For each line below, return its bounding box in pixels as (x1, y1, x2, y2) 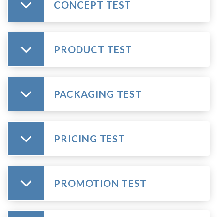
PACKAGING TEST (54, 88, 142, 100)
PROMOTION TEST (54, 177, 147, 189)
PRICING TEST (54, 133, 125, 144)
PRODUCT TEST (54, 44, 132, 55)
